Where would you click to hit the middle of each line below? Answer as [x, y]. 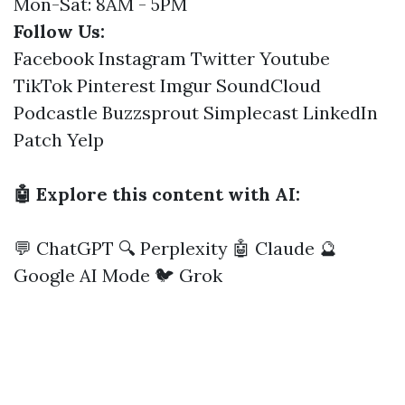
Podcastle [56, 113]
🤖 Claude [273, 248]
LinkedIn [340, 113]
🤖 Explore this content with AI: [157, 194]
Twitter [223, 58]
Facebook [54, 58]
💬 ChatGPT [64, 248]
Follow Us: [59, 31]
